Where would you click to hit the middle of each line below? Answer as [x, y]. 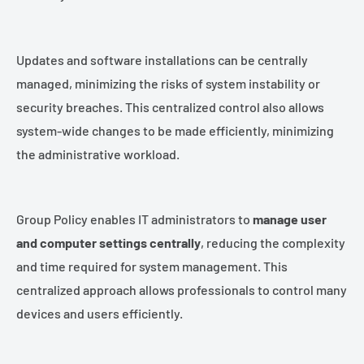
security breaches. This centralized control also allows [170, 106]
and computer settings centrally [108, 242]
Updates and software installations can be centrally [162, 59]
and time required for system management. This [152, 266]
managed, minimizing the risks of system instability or [168, 83]
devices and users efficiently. [100, 313]
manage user [290, 219]
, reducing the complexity [273, 242]
